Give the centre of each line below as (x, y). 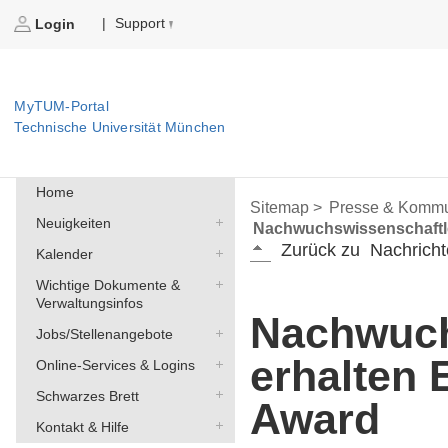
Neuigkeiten (73, 223)
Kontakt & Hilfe (82, 426)
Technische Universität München (120, 127)
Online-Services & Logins (115, 364)
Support (140, 23)
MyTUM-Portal (61, 106)
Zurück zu (321, 250)
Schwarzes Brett (87, 395)
